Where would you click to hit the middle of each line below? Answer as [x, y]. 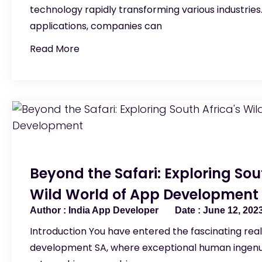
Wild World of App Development [144, 194]
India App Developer [113, 210]
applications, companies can [96, 26]
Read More [55, 49]
